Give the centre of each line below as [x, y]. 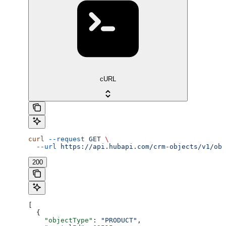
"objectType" [61, 220]
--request [65, 139]
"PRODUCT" [119, 220]
